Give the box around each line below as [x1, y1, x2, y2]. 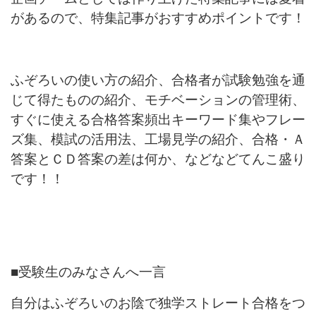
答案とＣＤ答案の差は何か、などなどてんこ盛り [11, 151, 305, 166]
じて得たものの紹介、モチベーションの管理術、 [11, 92, 305, 107]
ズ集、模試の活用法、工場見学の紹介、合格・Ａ [11, 131, 305, 147]
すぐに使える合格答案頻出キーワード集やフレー [11, 111, 305, 127]
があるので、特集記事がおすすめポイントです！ [11, 10, 305, 25]
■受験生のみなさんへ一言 [11, 264, 166, 279]
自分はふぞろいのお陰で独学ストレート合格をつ [11, 295, 305, 310]
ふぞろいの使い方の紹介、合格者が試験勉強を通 [11, 72, 305, 87]
